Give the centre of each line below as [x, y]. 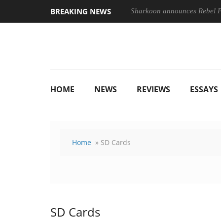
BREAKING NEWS [81, 11]
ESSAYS [204, 89]
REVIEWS [153, 89]
